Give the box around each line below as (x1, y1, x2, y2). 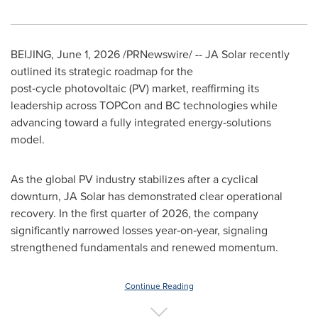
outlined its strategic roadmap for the (11, 63, 193, 79)
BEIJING (11, 46, 51, 62)
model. (11, 131, 45, 148)
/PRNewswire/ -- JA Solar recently (120, 46, 290, 62)
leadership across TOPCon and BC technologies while (11, 97, 278, 114)
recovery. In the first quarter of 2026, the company (11, 205, 258, 221)
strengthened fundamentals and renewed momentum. (11, 239, 278, 256)
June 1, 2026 (57, 46, 120, 62)
